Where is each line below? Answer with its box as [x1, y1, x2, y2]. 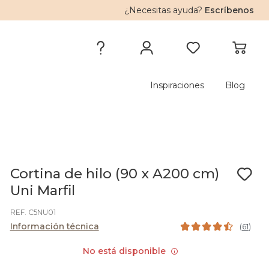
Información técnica [10, 221, 99, 232]
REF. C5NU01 [10, 208, 56, 217]
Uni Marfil [10, 182, 75, 199]
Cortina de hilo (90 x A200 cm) [10, 165, 219, 182]
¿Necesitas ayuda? [124, 5, 205, 16]
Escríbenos [205, 5, 255, 16]
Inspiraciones [150, 80, 204, 91]
